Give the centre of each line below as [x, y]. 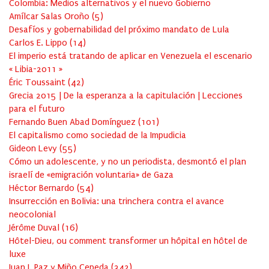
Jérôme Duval [35, 228]
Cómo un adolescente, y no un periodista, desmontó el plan [128, 162]
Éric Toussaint [38, 83]
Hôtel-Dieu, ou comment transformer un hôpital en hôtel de [128, 241]
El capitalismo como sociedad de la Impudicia [98, 135]
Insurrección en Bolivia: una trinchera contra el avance [116, 201]
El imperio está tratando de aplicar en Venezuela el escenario [131, 56]
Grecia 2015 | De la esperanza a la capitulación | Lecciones [126, 96]
